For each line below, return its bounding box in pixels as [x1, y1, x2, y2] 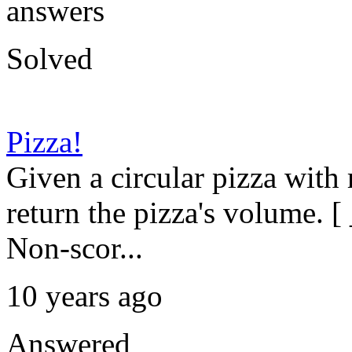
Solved [6, 42, 93, 76]
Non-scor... [6, 231, 143, 266]
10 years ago [6, 279, 163, 313]
